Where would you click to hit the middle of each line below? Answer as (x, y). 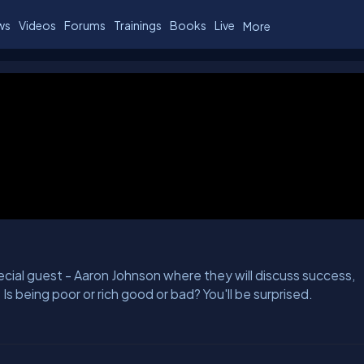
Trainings (138, 25)
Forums (85, 25)
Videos (37, 25)
